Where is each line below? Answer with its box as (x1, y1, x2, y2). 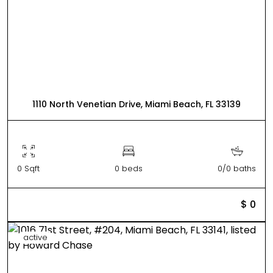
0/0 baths (218, 162, 256, 174)
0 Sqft (17, 162, 40, 174)
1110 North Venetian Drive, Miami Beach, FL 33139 (32, 97, 241, 110)
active (23, 231, 48, 243)
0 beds (115, 162, 143, 174)
